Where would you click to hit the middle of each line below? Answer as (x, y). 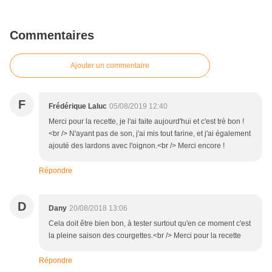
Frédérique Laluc (78, 107)
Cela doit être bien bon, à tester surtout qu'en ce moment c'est (150, 224)
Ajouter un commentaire (110, 66)
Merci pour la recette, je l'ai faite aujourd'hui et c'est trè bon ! (146, 122)
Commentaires (52, 36)
